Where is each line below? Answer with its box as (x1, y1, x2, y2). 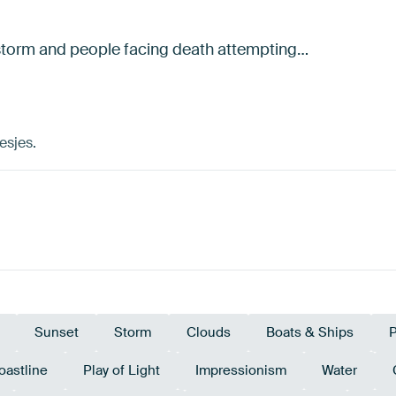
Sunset (34, 324, 79, 342)
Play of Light (83, 362, 160, 380)
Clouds (187, 324, 231, 342)
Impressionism (195, 362, 286, 380)
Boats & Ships (266, 324, 354, 342)
